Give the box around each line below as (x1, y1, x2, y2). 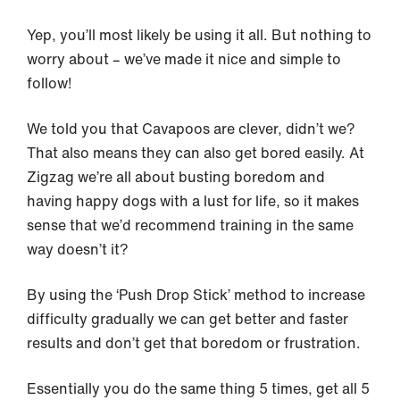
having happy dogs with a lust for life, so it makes (27, 189, 359, 212)
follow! (27, 71, 71, 94)
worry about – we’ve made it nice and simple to (27, 47, 341, 70)
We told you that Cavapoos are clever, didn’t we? (27, 117, 355, 139)
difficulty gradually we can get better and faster (27, 307, 348, 329)
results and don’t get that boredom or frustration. (27, 331, 361, 354)
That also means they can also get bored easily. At (27, 141, 364, 163)
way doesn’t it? (27, 237, 132, 260)
